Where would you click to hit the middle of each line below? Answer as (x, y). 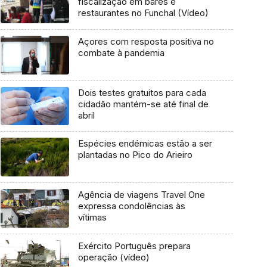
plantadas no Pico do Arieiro (135, 155)
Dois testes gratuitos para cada (142, 92)
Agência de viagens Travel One (141, 195)
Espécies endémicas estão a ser (145, 144)
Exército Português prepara (134, 246)
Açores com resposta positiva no (146, 42)
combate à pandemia (121, 53)
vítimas (92, 218)
